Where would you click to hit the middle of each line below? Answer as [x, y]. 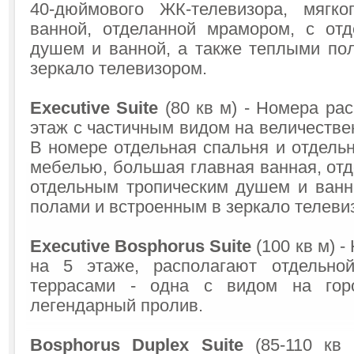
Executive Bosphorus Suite [143, 247]
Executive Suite [94, 108]
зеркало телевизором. [119, 69]
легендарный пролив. [117, 306]
